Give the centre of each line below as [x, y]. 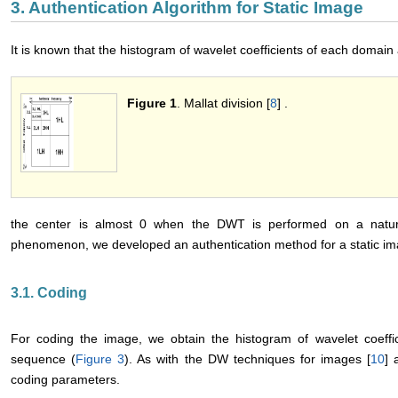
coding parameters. [65, 380]
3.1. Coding [49, 293]
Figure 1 [152, 103]
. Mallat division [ [223, 103]
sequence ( [44, 359]
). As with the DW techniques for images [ [248, 359]
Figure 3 [100, 359]
